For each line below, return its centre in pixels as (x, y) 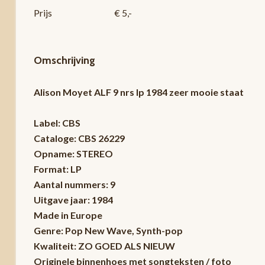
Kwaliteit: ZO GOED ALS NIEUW (104, 245)
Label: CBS (57, 122)
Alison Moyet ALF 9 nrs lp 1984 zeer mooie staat (138, 92)
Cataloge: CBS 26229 (79, 138)
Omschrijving (64, 60)
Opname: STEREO (73, 153)
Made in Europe (68, 215)
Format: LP (57, 169)
